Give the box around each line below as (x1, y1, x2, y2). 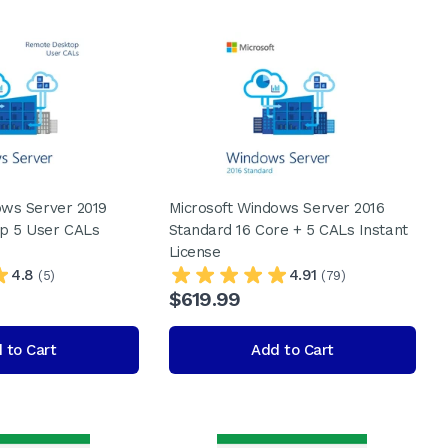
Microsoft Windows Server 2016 (168, 199, 385, 217)
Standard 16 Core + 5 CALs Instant (168, 221, 408, 239)
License (168, 243, 221, 261)
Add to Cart (251, 341, 334, 359)
